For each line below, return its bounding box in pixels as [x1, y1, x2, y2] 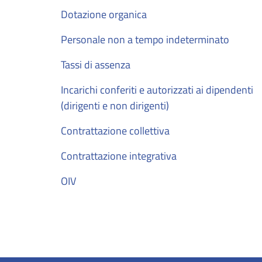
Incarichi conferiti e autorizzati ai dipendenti [61, 81, 253, 98]
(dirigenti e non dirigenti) [61, 97, 169, 113]
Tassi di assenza [61, 56, 130, 73]
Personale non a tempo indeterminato [61, 31, 229, 47]
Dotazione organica [61, 6, 147, 22]
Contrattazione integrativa [61, 147, 177, 164]
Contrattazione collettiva [61, 122, 170, 139]
